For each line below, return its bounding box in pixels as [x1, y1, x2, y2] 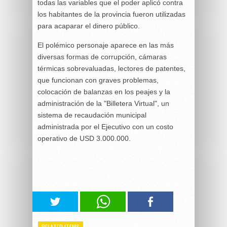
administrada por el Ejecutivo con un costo [37, 122, 173, 131]
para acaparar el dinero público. [37, 21, 140, 30]
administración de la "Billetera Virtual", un [37, 99, 169, 107]
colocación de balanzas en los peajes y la [37, 87, 170, 96]
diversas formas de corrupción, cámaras [37, 52, 167, 61]
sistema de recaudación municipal [37, 110, 146, 119]
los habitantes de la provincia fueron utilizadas [37, 10, 185, 18]
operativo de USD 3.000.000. [37, 134, 131, 142]
